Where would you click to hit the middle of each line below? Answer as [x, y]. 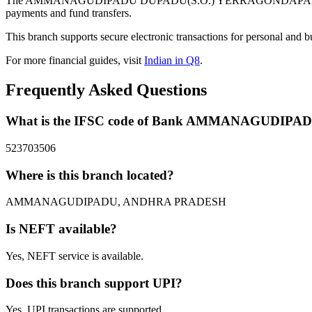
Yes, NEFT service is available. [75, 256]
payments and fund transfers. [69, 13]
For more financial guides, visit [75, 61]
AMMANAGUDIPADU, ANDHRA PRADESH [116, 202]
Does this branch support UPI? [94, 283]
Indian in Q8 [172, 61]
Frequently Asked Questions [106, 90]
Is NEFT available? [61, 229]
